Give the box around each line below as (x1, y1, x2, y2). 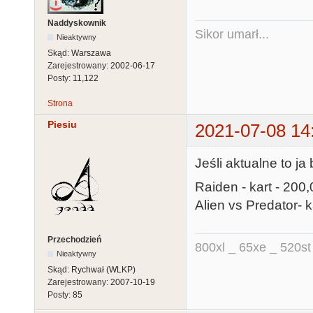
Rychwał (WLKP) (71, 265, 136, 275)
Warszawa (71, 48, 111, 58)
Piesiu (48, 119, 77, 131)
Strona (48, 98, 73, 108)
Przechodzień (48, 235, 101, 245)
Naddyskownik (48, 17, 106, 28)
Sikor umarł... (195, 27, 269, 41)
